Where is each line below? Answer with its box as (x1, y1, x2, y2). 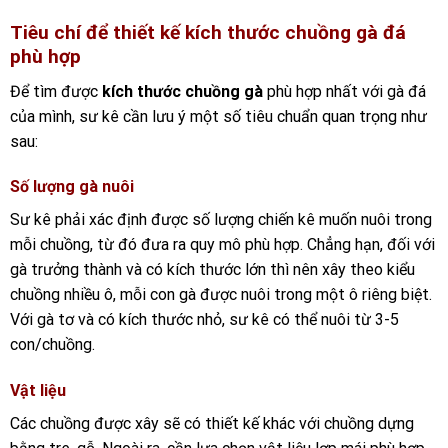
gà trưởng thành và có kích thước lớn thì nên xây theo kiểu (10, 260, 415, 280)
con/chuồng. (10, 335, 95, 355)
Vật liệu (10, 381, 66, 401)
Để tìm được (10, 81, 102, 101)
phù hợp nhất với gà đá (263, 81, 426, 101)
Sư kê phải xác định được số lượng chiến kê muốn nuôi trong (10, 210, 432, 230)
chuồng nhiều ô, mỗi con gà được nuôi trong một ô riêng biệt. (10, 285, 432, 305)
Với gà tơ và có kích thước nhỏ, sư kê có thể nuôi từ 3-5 (10, 310, 399, 330)
